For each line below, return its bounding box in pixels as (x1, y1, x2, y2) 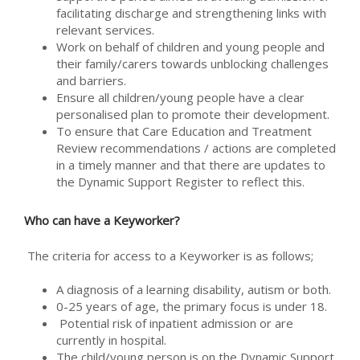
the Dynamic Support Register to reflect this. (56, 174, 308, 190)
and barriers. (56, 72, 126, 88)
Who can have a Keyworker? (24, 212, 183, 228)
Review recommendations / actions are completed (56, 140, 336, 156)
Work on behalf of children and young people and (56, 39, 325, 55)
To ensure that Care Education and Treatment (56, 123, 312, 139)
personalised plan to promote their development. (56, 106, 333, 122)
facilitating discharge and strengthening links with (56, 5, 326, 21)
